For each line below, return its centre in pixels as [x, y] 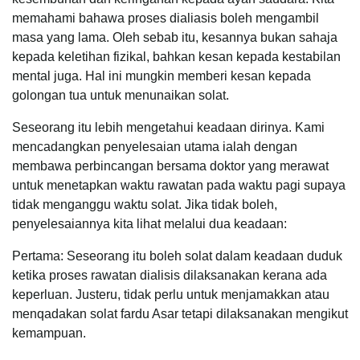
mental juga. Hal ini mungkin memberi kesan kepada [162, 76]
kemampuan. [49, 333]
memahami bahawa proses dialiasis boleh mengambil [166, 18]
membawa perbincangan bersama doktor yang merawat [170, 166]
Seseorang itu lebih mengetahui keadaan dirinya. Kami [168, 127]
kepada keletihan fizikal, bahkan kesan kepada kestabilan [176, 56]
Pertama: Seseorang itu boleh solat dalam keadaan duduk [177, 256]
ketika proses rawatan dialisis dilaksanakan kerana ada [170, 275]
